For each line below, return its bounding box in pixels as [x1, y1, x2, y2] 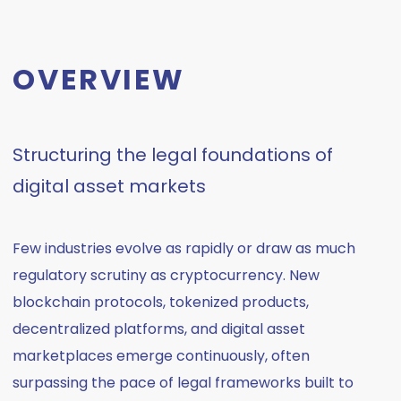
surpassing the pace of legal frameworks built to [13, 372, 354, 393]
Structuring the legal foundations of [13, 142, 334, 167]
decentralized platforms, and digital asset [13, 319, 306, 339]
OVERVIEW [13, 59, 185, 99]
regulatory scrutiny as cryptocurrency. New [13, 265, 320, 286]
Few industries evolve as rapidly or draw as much [13, 238, 356, 259]
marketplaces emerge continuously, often [13, 346, 311, 366]
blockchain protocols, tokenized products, [13, 292, 310, 312]
